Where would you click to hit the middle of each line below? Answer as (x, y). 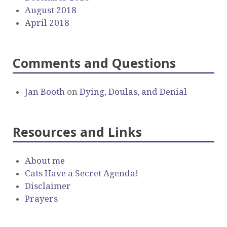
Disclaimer (48, 186)
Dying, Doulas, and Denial (133, 92)
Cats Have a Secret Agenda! (82, 174)
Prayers (41, 199)
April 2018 (47, 23)
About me (45, 161)
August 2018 (51, 10)
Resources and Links (77, 132)
